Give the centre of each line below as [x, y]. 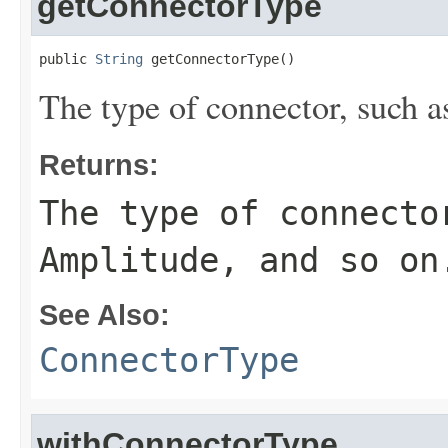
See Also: [104, 314]
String [119, 59]
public [67, 59]
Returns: [99, 164]
